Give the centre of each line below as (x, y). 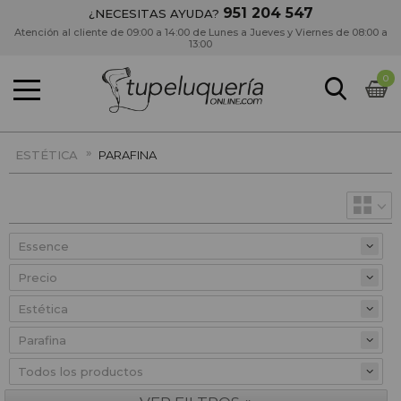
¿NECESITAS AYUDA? (155, 13)
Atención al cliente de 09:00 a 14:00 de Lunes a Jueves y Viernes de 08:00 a (200, 32)
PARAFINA (128, 155)
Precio (38, 277)
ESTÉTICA (47, 155)
